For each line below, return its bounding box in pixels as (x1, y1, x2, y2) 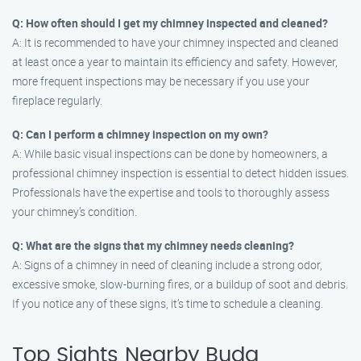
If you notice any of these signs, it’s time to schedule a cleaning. (12, 296, 323, 311)
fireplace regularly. (12, 93, 102, 108)
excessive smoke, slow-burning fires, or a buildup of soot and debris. (12, 276, 348, 292)
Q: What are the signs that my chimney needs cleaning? (12, 238, 294, 253)
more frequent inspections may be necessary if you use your (12, 73, 309, 89)
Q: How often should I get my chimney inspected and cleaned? (12, 15, 328, 31)
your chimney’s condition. (12, 204, 137, 219)
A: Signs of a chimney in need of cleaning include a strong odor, (12, 257, 322, 272)
